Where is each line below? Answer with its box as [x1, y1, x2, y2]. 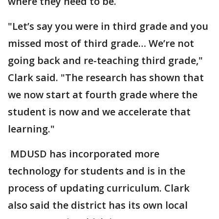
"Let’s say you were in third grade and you [8, 20, 208, 33]
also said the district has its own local [8, 198, 188, 212]
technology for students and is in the [8, 164, 185, 177]
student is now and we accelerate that [8, 105, 191, 118]
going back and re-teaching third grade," [8, 54, 203, 67]
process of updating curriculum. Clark [8, 181, 190, 195]
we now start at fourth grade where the [8, 88, 197, 101]
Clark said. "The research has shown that [8, 71, 204, 84]
